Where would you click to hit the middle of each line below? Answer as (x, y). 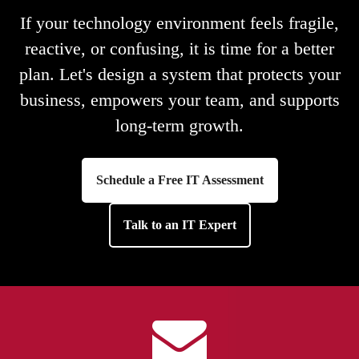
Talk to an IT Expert (179, 225)
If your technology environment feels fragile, (179, 23)
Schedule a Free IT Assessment (179, 180)
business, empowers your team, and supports (179, 100)
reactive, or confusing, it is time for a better (179, 49)
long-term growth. (179, 126)
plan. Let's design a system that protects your (179, 75)
